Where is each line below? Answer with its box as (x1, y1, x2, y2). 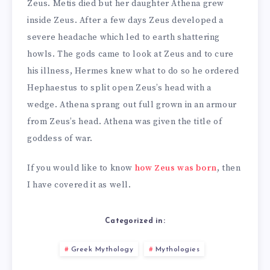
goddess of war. (27, 133, 93, 145)
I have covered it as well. (27, 180, 131, 191)
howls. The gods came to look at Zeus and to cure (27, 49, 234, 60)
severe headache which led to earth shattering (27, 32, 221, 43)
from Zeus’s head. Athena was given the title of (27, 116, 222, 128)
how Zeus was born (134, 163, 217, 174)
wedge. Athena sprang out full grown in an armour (27, 99, 237, 111)
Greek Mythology (71, 245, 133, 253)
